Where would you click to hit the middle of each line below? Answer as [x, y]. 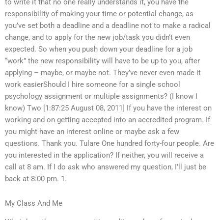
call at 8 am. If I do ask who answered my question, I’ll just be [106, 167]
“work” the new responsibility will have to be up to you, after [102, 61]
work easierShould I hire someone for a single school [93, 85]
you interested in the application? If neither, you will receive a [104, 155]
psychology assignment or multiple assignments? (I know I [101, 96]
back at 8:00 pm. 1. [36, 179]
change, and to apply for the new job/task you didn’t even [97, 38]
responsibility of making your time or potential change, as [99, 14]
